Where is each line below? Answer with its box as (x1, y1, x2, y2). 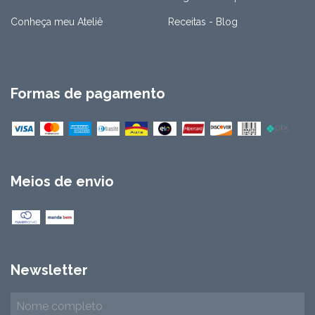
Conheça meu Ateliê (11, 15, 103, 27)
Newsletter (11, 261, 88, 278)
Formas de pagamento (11, 84, 165, 102)
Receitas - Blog (168, 15, 238, 27)
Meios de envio (11, 173, 114, 191)
